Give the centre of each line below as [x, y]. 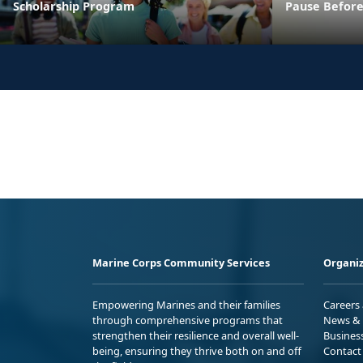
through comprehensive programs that [188, 320]
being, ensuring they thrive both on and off [197, 351]
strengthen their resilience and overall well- [196, 336]
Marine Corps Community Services [181, 263]
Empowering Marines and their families [186, 305]
